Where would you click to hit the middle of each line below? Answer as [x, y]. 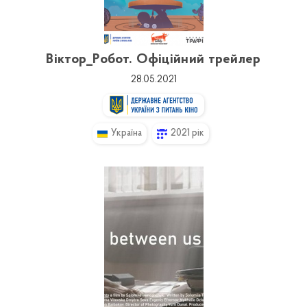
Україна [126, 134]
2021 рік [187, 134]
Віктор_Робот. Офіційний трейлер [153, 59]
